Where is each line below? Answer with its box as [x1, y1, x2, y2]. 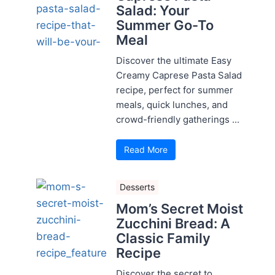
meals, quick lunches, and [116, 98, 228, 110]
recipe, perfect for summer [116, 83, 233, 96]
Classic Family [116, 230, 211, 246]
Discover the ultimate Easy [116, 54, 231, 66]
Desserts [120, 181, 155, 192]
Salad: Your [116, 2, 190, 18]
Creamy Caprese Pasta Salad [116, 69, 242, 81]
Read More [124, 144, 168, 155]
